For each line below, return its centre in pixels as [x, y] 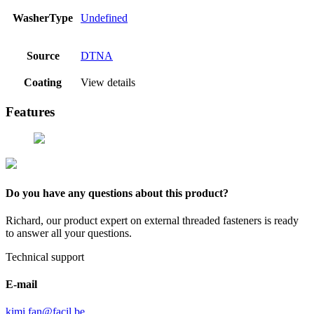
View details [108, 82]
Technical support [45, 257]
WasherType [43, 18]
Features [30, 111]
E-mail [21, 285]
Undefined [104, 18]
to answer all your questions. [69, 233]
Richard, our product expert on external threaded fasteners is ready [152, 220]
